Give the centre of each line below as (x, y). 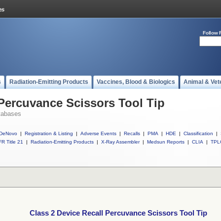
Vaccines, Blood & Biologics (136, 82)
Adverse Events (98, 133)
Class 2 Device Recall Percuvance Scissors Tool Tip (118, 213)
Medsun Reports (166, 142)
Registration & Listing (49, 133)
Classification (198, 133)
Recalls (132, 133)
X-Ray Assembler (120, 142)
